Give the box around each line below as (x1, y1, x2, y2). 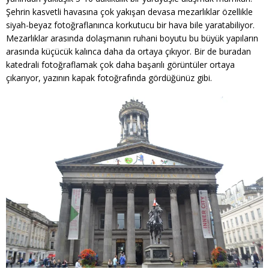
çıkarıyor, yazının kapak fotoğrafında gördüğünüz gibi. (6, 72, 212, 83)
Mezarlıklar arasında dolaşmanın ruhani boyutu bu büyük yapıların (6, 32, 258, 44)
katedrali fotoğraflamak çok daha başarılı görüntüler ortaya (6, 59, 235, 70)
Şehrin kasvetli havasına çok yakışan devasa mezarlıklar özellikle (6, 6, 253, 17)
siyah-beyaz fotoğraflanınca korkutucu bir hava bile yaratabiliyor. (6, 19, 255, 31)
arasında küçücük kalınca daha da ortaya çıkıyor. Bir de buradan (6, 46, 251, 57)
